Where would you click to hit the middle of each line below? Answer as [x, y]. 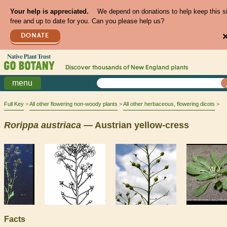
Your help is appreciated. [49, 12]
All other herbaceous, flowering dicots [169, 104]
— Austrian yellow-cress [135, 125]
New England [150, 68]
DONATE [35, 35]
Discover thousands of [98, 68]
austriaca [61, 125]
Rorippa [21, 125]
